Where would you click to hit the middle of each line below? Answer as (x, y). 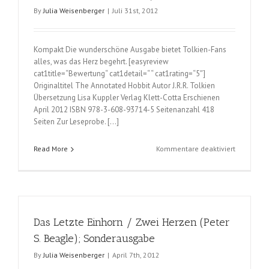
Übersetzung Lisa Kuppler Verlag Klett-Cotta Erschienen (127, 98)
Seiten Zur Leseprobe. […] (76, 122)
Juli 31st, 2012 (135, 11)
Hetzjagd (249, 64)
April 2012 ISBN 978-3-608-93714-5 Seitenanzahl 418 (124, 110)
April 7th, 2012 (136, 255)
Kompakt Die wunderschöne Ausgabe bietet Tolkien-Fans (130, 50)
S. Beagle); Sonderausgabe (94, 238)
